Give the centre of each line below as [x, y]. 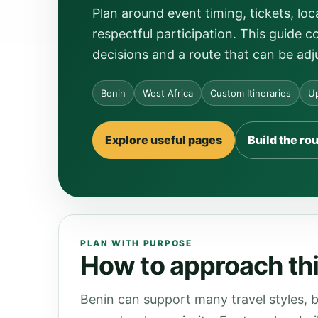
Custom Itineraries [251, 93]
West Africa [168, 93]
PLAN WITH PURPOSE [136, 243]
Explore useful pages [164, 140]
